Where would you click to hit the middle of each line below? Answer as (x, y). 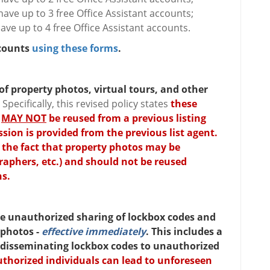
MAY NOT (24, 118)
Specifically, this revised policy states (86, 104)
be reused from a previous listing (126, 118)
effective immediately (94, 232)
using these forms (75, 49)
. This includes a (184, 232)
